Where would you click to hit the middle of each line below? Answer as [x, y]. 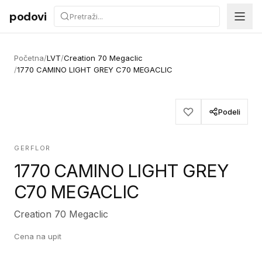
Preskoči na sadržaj [52, 11]
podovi [28, 16]
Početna [29, 58]
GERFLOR [32, 148]
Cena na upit [38, 236]
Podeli [229, 112]
